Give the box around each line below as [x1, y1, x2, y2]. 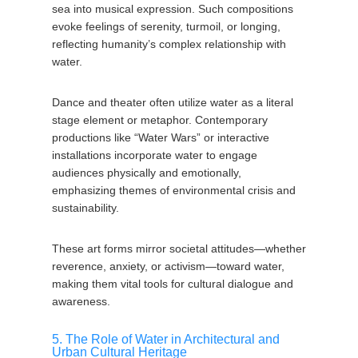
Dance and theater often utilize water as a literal [51, 96, 293, 109]
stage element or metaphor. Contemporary [51, 113, 268, 126]
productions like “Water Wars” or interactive [51, 131, 269, 144]
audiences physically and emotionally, [51, 166, 241, 179]
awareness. [51, 295, 110, 308]
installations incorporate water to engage [51, 149, 257, 161]
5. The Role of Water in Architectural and [51, 332, 280, 346]
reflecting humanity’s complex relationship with [51, 38, 286, 50]
